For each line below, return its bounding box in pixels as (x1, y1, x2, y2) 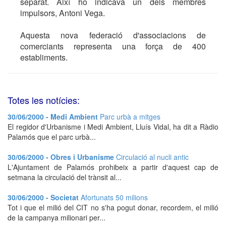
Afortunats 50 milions (81, 192, 148, 202)
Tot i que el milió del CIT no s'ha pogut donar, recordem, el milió (8, 202, 218, 212)
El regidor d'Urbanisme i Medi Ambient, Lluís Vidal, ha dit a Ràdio (8, 122, 218, 132)
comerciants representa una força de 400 (20, 40, 206, 52)
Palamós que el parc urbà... (8, 132, 96, 142)
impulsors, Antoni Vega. (20, 7, 105, 19)
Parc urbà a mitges (100, 111, 160, 122)
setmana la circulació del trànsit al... (8, 172, 122, 182)
